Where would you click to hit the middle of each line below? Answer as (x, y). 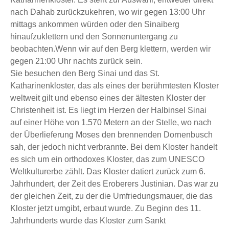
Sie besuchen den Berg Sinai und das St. (85, 73)
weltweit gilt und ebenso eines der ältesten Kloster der (108, 98)
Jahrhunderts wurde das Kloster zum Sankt (88, 220)
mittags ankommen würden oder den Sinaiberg (95, 24)
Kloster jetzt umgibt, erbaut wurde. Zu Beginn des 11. (106, 208)
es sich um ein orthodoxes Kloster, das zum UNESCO (107, 159)
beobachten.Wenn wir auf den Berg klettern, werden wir (110, 49)
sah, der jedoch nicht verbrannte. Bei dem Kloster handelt (114, 147)
